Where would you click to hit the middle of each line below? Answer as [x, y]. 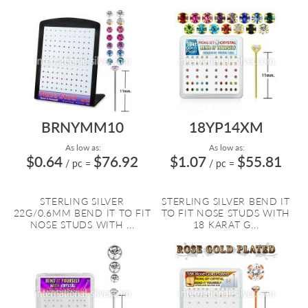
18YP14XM [226, 127]
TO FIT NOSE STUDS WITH [226, 213]
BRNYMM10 [82, 127]
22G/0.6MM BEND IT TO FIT [82, 213]
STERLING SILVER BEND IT [226, 201]
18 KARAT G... [226, 224]
